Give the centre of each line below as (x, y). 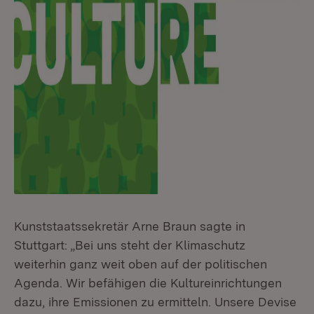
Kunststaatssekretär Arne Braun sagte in (130, 226)
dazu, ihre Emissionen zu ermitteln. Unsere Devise (155, 302)
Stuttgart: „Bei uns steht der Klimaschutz (130, 245)
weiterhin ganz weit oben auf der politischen (141, 264)
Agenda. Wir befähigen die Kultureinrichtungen (148, 283)
